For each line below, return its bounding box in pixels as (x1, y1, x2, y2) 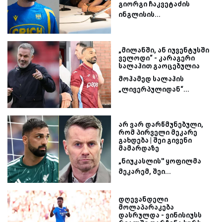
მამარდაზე (118, 144, 159, 153)
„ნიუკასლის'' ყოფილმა (118, 157, 201, 166)
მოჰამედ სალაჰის (118, 74, 184, 83)
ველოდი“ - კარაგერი (118, 54, 195, 62)
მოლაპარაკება (118, 203, 174, 211)
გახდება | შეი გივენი (118, 136, 192, 145)
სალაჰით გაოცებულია (118, 61, 200, 70)
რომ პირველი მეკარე (118, 128, 197, 137)
